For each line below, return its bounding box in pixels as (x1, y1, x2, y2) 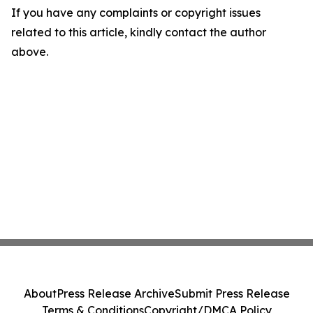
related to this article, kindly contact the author (11, 25, 266, 39)
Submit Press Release (174, 286, 290, 300)
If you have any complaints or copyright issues (11, 6, 261, 20)
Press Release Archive (56, 286, 175, 300)
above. (11, 45, 48, 59)
